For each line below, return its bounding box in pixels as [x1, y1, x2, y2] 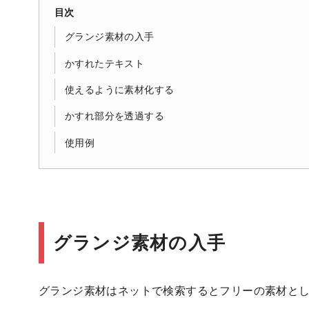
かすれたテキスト [64, 57, 145, 70]
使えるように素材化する [64, 83, 175, 96]
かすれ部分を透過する [64, 110, 164, 123]
